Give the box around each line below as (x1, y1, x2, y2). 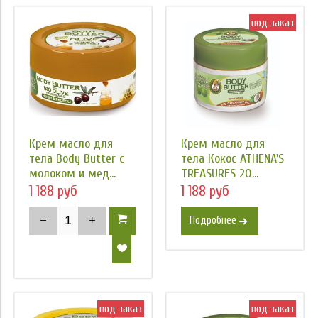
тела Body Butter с (29, 150, 124, 166)
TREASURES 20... (181, 165, 258, 181)
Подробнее (190, 214, 236, 226)
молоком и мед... (29, 165, 116, 181)
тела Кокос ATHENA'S (181, 150, 284, 166)
